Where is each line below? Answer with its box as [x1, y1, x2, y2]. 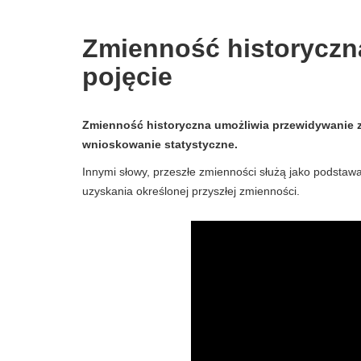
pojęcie [82, 62, 172, 91]
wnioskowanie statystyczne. [82, 138, 238, 151]
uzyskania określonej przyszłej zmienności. [82, 185, 300, 197]
